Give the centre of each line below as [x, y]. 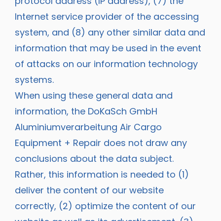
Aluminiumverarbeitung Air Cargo [88, 127]
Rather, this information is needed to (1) [102, 174]
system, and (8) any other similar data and [110, 32]
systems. [34, 79]
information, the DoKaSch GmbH [86, 111]
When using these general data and [94, 95]
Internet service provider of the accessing [107, 16]
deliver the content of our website [89, 190]
